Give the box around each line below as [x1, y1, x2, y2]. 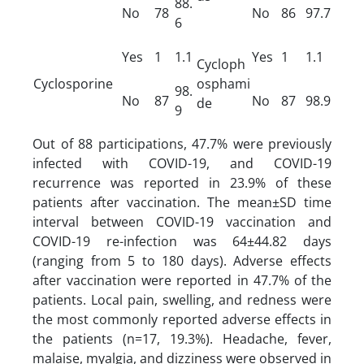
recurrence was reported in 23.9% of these [32, 173, 331, 192]
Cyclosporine [33, 74, 113, 93]
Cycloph [197, 54, 245, 73]
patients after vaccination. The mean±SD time [32, 193, 331, 211]
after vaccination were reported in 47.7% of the [32, 271, 331, 289]
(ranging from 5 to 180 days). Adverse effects [32, 251, 331, 270]
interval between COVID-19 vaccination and [32, 212, 331, 231]
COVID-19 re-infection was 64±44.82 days [32, 232, 331, 250]
